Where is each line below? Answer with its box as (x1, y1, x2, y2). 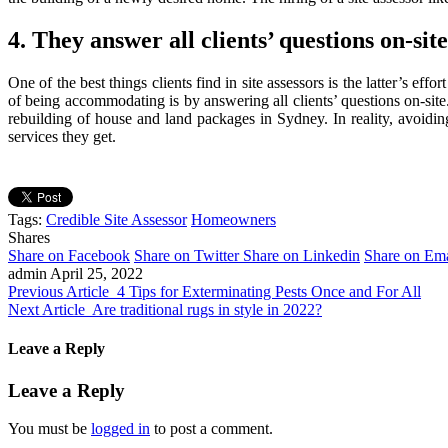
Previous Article (8, 283, 109, 301)
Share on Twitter (134, 247, 239, 265)
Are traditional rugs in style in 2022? (92, 301, 322, 319)
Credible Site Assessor (46, 211, 187, 229)
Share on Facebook (8, 247, 130, 265)
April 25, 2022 (50, 265, 143, 283)
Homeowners (191, 211, 276, 229)
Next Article (8, 301, 85, 319)
